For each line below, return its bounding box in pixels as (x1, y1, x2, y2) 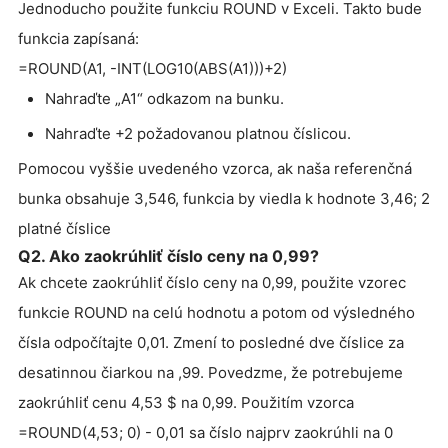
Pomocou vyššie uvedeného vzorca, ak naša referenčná (18, 159, 412, 179)
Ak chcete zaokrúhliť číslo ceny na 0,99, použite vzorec (18, 273, 406, 293)
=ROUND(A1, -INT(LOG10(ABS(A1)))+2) (18, 59, 287, 79)
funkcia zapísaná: (18, 29, 139, 49)
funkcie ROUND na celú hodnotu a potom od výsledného (18, 303, 415, 323)
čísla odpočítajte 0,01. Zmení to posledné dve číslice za (18, 333, 404, 353)
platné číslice (18, 219, 111, 239)
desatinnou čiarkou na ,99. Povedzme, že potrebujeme (18, 363, 403, 383)
